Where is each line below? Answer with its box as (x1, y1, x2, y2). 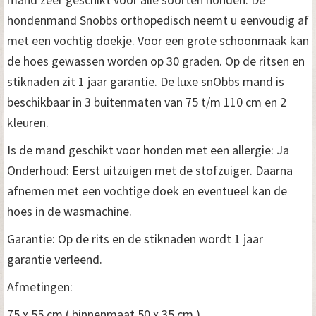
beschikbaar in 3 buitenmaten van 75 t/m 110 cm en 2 (7, 93, 286, 110)
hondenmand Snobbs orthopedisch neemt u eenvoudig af (7, 11, 309, 28)
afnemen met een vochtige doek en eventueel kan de (7, 182, 287, 199)
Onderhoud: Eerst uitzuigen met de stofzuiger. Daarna (7, 162, 293, 178)
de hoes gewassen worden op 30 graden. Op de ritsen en (7, 52, 305, 69)
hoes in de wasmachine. (7, 202, 132, 219)
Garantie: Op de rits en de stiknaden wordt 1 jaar (7, 230, 263, 247)
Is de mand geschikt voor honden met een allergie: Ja (7, 141, 289, 158)
